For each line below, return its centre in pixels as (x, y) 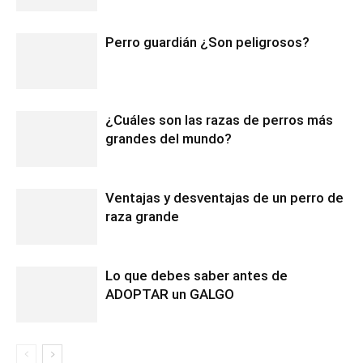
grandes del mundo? (169, 139)
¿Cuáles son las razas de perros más (219, 120)
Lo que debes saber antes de (196, 276)
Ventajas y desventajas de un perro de (224, 198)
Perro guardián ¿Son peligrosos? (207, 43)
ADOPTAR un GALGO (170, 295)
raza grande (142, 217)
